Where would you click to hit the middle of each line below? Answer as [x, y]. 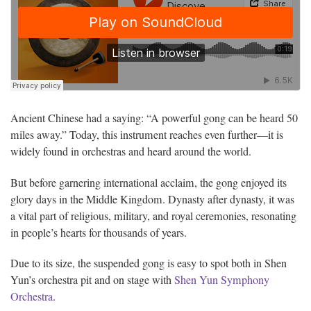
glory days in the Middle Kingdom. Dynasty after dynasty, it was [152, 199]
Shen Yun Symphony [222, 280]
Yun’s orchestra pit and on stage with [92, 280]
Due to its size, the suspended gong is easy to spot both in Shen [149, 263]
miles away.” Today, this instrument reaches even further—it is [147, 134]
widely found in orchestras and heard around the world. [131, 151]
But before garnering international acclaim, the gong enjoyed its [149, 182]
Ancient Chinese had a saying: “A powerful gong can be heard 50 [154, 118]
